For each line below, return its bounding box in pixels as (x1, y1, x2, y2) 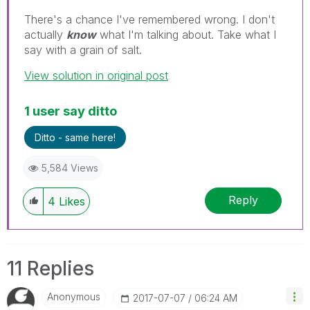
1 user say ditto (24, 103, 117, 118)
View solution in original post (24, 68, 168, 82)
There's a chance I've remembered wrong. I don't (24, 12, 275, 26)
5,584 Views (42, 161, 98, 174)
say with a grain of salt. (24, 42, 142, 57)
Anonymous (47, 290, 100, 302)
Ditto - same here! (35, 131, 116, 143)
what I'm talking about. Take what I (96, 27, 276, 42)
